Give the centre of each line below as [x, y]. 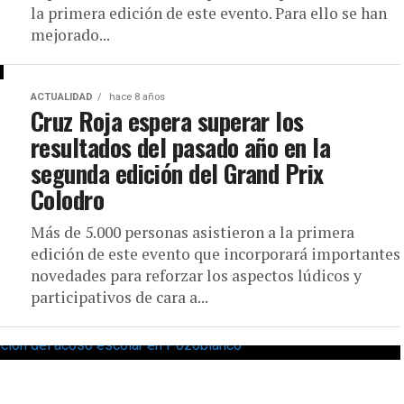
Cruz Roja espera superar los [167, 121]
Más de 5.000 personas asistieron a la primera [193, 232]
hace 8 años [136, 97]
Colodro [68, 199]
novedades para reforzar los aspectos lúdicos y [196, 275]
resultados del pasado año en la [181, 147]
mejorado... [70, 35]
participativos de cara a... [119, 297]
